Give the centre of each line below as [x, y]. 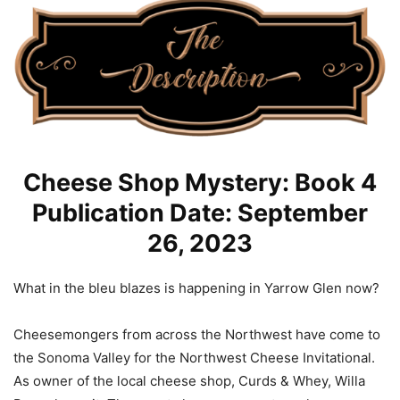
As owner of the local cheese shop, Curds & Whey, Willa [189, 380]
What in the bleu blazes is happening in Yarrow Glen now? [196, 287]
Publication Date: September [200, 212]
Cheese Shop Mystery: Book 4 [200, 182]
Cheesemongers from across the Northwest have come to [197, 334]
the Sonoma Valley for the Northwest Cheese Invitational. [194, 357]
